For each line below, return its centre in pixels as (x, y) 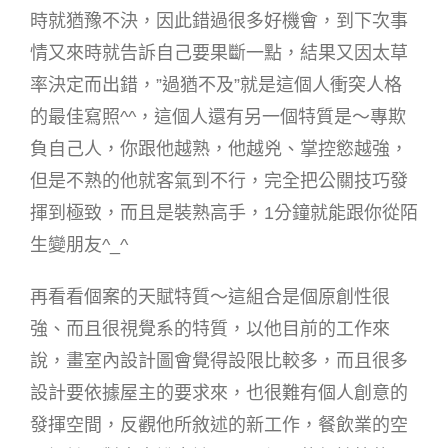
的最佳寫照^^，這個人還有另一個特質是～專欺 (218, 116)
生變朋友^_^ (79, 244)
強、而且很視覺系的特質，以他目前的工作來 (210, 328)
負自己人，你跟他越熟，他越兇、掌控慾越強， (219, 148)
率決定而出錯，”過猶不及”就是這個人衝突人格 (216, 84)
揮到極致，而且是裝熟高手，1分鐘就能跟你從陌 (224, 212)
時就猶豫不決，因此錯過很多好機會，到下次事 (219, 20)
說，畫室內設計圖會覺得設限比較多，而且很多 (219, 360)
